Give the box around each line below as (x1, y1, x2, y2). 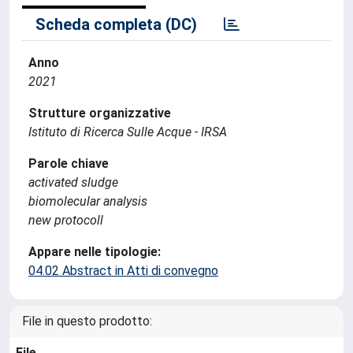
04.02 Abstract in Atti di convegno (28, 263, 218, 278)
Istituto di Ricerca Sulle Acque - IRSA (28, 124, 227, 139)
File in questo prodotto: (22, 314, 152, 329)
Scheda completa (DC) (35, 15, 197, 34)
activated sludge (28, 175, 118, 190)
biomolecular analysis (28, 194, 147, 209)
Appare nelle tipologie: (28, 244, 161, 259)
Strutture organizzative (28, 106, 171, 121)
